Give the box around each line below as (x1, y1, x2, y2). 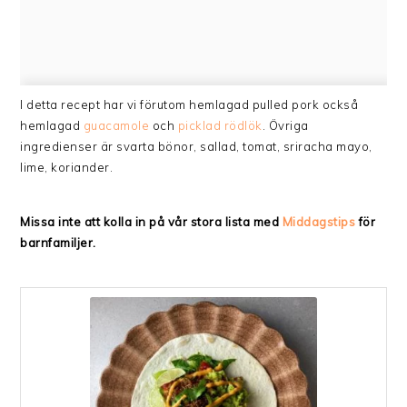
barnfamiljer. (20, 235, 96, 251)
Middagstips (282, 214, 356, 230)
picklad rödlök (177, 118, 263, 134)
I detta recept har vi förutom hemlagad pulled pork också (20, 97, 359, 113)
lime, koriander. (20, 160, 114, 175)
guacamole (83, 118, 150, 134)
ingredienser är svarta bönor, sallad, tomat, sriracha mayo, (20, 139, 372, 154)
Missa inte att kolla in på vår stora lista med (20, 214, 283, 230)
